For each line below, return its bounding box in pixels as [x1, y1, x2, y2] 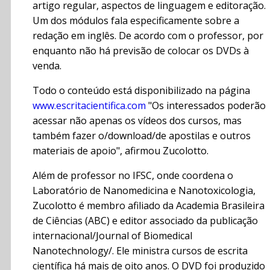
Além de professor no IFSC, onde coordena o [33, 169, 233, 183]
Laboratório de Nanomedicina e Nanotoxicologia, [33, 184, 256, 198]
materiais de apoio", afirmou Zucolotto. [33, 144, 209, 158]
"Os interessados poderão [146, 99, 266, 113]
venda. [33, 59, 61, 73]
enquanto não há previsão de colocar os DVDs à [33, 44, 249, 58]
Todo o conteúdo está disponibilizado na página [33, 84, 250, 98]
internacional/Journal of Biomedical [33, 229, 192, 243]
